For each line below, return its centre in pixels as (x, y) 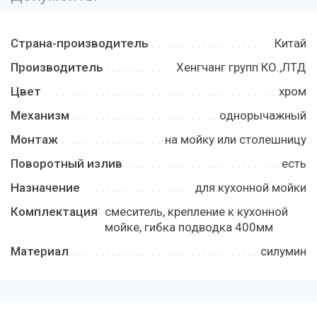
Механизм (40, 115)
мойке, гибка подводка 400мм (189, 227)
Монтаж (34, 139)
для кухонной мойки (250, 188)
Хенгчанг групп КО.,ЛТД (241, 67)
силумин (283, 251)
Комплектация (54, 212)
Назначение (45, 188)
